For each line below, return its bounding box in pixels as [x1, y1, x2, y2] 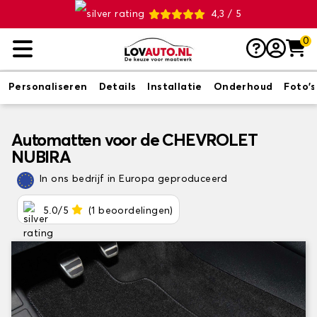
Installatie [147, 82, 202, 92]
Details [98, 82, 137, 92]
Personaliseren [8, 82, 88, 92]
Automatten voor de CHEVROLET [11, 132, 258, 149]
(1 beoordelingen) [88, 206, 173, 216]
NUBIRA [11, 149, 71, 166]
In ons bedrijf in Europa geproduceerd [40, 174, 228, 184]
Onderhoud [213, 82, 273, 92]
